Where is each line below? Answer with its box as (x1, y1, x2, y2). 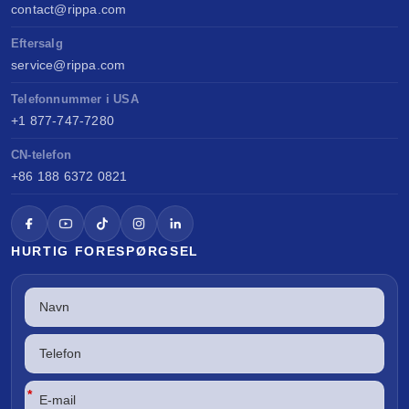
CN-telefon (11, 147, 71, 162)
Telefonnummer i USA (11, 91, 139, 106)
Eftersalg (11, 36, 63, 50)
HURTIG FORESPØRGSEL (11, 243, 199, 258)
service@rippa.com (11, 57, 126, 72)
